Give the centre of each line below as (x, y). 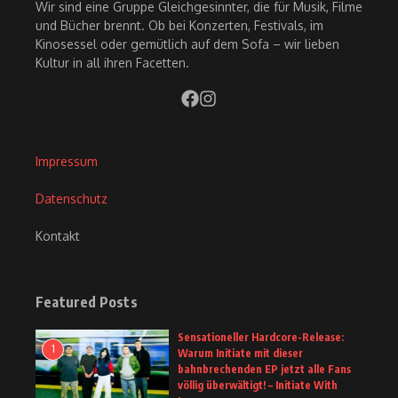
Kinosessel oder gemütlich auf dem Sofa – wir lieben (187, 44)
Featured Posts (87, 302)
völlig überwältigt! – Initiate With (258, 386)
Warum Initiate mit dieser (240, 354)
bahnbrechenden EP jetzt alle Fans (264, 370)
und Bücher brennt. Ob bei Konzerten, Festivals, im (179, 26)
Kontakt (58, 236)
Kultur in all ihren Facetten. (112, 63)
